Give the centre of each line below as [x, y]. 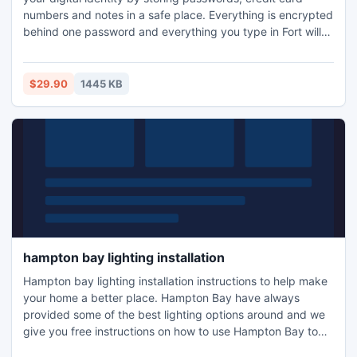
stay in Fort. [53, 48]
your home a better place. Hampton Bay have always [161, 298]
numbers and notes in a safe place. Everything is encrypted [178, 15]
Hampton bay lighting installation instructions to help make [175, 281]
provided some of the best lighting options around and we [174, 314]
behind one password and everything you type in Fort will [172, 31]
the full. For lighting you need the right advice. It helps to [170, 348]
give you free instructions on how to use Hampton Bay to [171, 331]
